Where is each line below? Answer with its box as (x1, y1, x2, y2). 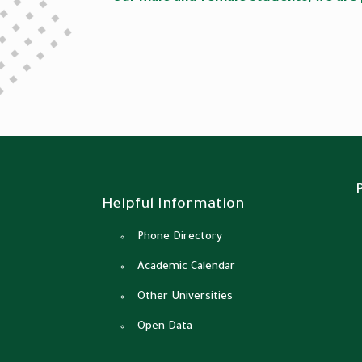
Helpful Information (102, 197, 244, 213)
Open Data (137, 321, 192, 333)
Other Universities (137, 291, 233, 303)
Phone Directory (137, 231, 222, 243)
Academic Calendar (137, 261, 235, 273)
